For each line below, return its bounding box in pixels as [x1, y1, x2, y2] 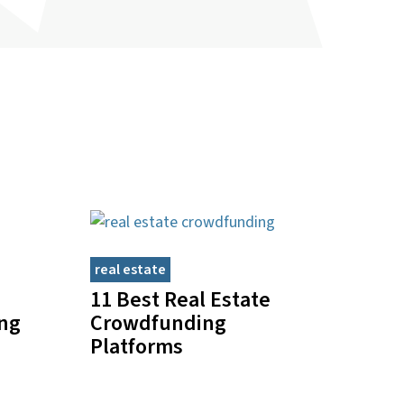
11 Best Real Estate [89, 283, 271, 316]
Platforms [89, 330, 183, 363]
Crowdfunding [89, 307, 226, 339]
